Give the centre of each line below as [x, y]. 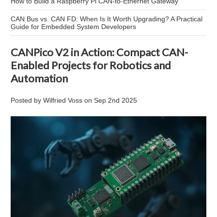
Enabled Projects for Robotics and [91, 65]
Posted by [27, 100]
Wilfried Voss [63, 100]
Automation [39, 78]
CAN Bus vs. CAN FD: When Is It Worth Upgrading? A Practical [107, 19]
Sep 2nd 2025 [116, 100]
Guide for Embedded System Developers [74, 27]
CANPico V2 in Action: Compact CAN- [100, 52]
